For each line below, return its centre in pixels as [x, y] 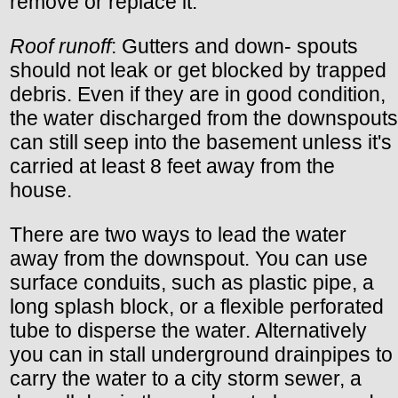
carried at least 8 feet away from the [172, 167]
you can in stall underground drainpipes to [201, 355]
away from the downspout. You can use [189, 259]
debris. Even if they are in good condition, [198, 95]
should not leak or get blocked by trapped [198, 71]
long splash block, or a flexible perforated [197, 307]
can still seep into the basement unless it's [201, 143]
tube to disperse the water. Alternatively [188, 331]
